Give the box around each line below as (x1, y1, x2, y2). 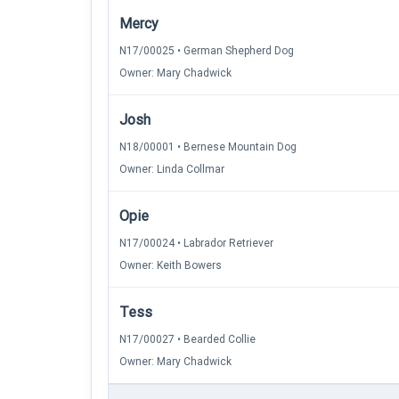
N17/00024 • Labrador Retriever (119, 237, 273, 249)
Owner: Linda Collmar (119, 163, 224, 175)
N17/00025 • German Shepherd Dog (119, 45, 294, 57)
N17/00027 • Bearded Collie (119, 333, 256, 346)
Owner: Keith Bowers (119, 259, 222, 272)
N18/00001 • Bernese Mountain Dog (119, 141, 297, 153)
